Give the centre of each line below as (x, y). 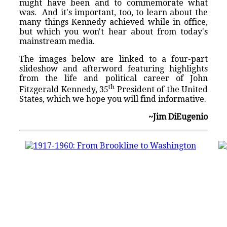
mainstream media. (57, 41)
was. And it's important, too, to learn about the (113, 12)
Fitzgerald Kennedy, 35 (64, 89)
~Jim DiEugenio (178, 117)
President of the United (161, 89)
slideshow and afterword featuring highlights (113, 68)
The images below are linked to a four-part (113, 59)
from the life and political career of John (113, 78)
